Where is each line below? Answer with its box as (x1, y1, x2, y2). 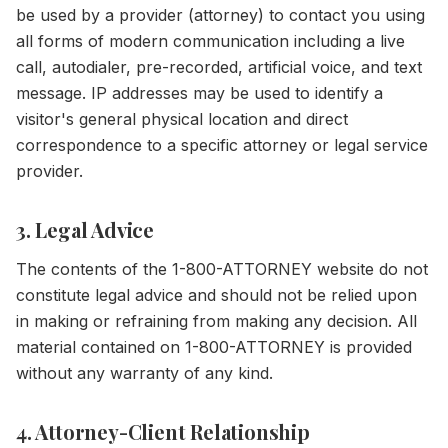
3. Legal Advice (16, 216, 154, 243)
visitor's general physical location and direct (16, 109, 348, 129)
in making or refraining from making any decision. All (16, 311, 417, 331)
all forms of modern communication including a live (16, 31, 405, 51)
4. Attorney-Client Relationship (16, 418, 310, 445)
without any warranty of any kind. (16, 363, 273, 383)
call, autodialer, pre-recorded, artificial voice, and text (16, 57, 422, 77)
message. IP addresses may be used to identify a (16, 83, 383, 103)
